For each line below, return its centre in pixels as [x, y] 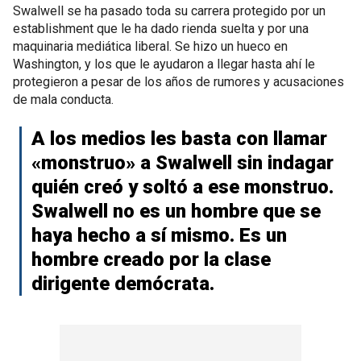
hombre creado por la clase [151, 259]
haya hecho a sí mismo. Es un [159, 235]
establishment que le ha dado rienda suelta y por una [161, 29]
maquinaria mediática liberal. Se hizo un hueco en [150, 46]
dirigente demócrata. [123, 284]
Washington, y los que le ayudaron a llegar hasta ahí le [164, 64]
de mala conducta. [63, 100]
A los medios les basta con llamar [179, 139]
